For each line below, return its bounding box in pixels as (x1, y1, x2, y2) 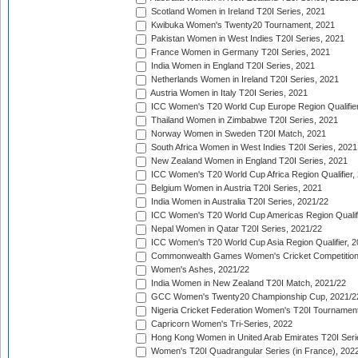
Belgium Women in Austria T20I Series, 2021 (149, 183, 322, 193)
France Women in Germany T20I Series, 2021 (149, 47, 330, 58)
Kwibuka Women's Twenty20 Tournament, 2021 (149, 20, 335, 30)
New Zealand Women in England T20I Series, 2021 (149, 156, 348, 166)
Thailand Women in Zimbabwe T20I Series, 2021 (149, 115, 338, 125)
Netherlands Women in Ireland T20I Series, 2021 (149, 74, 339, 85)
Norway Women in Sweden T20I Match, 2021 (149, 129, 326, 139)
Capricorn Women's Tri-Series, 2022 (149, 319, 292, 329)
